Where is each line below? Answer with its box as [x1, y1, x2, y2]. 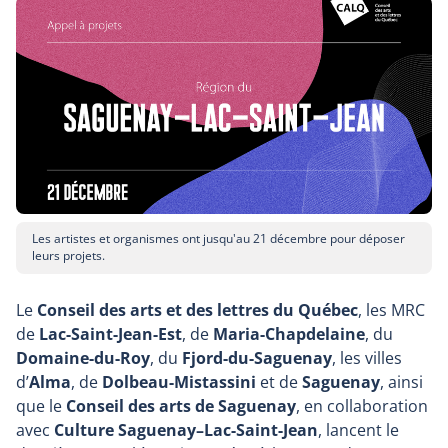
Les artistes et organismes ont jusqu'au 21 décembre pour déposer [32, 230, 405, 248]
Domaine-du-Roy [16, 347, 150, 370]
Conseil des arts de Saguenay [66, 395, 296, 418]
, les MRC [358, 299, 425, 322]
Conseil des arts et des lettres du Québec [37, 299, 358, 322]
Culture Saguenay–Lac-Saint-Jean [54, 419, 318, 442]
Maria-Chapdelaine [213, 323, 365, 346]
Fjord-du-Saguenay [182, 347, 332, 370]
